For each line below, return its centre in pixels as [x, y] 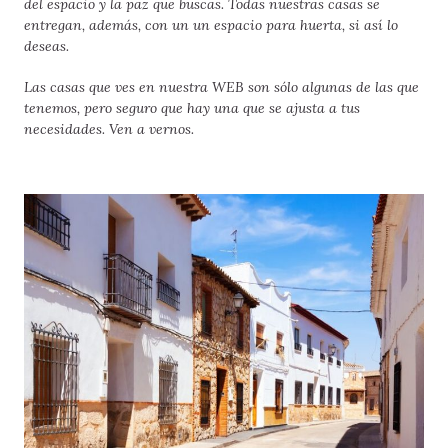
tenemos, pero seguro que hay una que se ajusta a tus [192, 107]
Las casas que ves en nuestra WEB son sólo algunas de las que [221, 86]
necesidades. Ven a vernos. [109, 128]
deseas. [46, 45]
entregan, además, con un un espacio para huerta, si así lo [211, 24]
